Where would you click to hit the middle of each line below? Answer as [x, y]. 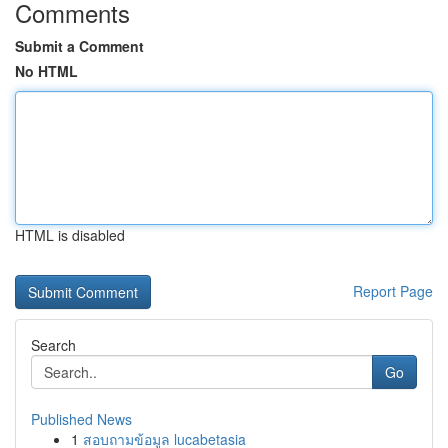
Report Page [393, 291]
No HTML [46, 71]
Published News [81, 419]
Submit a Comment [79, 46]
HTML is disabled [70, 235]
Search [53, 345]
